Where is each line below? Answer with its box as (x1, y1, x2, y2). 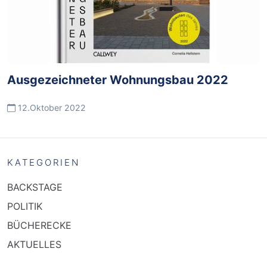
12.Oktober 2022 (15, 103, 86, 113)
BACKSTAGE (7, 181, 63, 193)
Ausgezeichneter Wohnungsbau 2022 (7, 73, 228, 87)
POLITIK (7, 200, 42, 212)
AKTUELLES (7, 238, 61, 250)
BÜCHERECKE (7, 219, 72, 231)
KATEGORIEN (7, 157, 80, 168)
